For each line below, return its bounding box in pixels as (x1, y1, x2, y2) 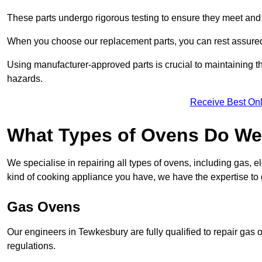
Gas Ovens (7, 199, 80, 215)
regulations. (7, 241, 56, 251)
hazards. (7, 74, 43, 84)
